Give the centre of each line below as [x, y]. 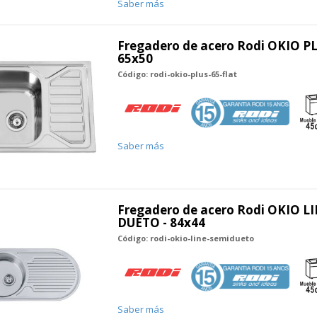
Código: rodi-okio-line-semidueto [185, 238]
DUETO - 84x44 [161, 222]
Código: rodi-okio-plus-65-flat [177, 74]
